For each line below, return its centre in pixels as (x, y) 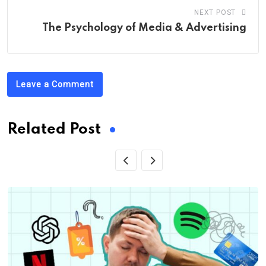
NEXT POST (215, 12)
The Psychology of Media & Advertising (144, 28)
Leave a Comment (55, 84)
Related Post (54, 130)
